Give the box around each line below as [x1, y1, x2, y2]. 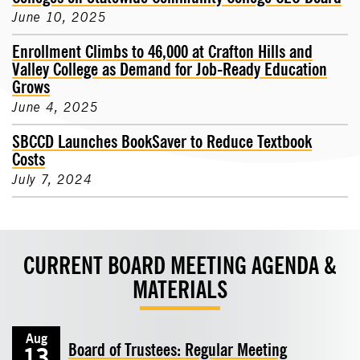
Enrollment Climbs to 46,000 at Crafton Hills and [12, 40, 313, 64]
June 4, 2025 [12, 99, 99, 117]
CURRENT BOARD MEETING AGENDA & [23, 249, 337, 283]
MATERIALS [133, 273, 227, 307]
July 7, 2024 [12, 171, 92, 189]
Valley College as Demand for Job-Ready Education [12, 58, 327, 82]
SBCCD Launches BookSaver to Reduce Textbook [12, 130, 312, 154]
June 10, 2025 [12, 9, 107, 27]
